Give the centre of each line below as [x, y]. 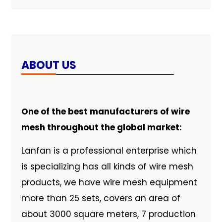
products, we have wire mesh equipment [109, 182]
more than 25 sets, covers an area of [101, 198]
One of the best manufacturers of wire [105, 111]
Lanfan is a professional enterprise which [109, 150]
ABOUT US [49, 65]
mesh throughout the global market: [101, 127]
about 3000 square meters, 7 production [108, 214]
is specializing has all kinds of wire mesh [107, 166]
